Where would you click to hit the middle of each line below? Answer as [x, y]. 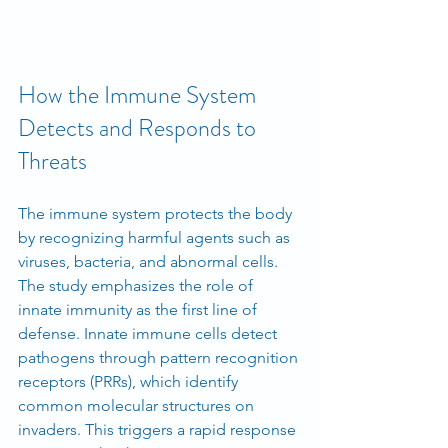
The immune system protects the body [157, 213]
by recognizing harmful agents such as [156, 237]
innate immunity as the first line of [139, 309]
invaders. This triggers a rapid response [159, 429]
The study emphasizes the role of [137, 285]
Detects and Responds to [139, 127]
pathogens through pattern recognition [160, 357]
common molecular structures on [138, 405]
